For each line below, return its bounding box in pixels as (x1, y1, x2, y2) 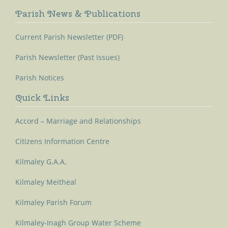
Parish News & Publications (15, 8, 140, 19)
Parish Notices (15, 73, 64, 82)
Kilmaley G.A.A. (15, 157, 67, 166)
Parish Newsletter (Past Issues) (15, 52, 120, 62)
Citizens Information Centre (15, 136, 109, 146)
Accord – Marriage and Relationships (15, 116, 141, 126)
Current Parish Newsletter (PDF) (15, 32, 123, 42)
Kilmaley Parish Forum (15, 197, 92, 207)
